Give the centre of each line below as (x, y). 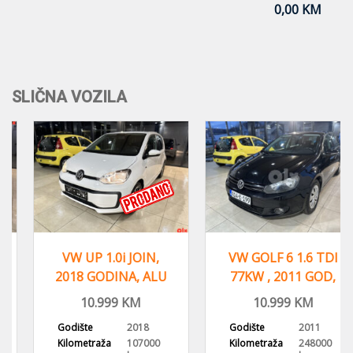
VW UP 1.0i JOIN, (91, 257)
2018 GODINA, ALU (91, 276)
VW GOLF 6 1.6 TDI (263, 257)
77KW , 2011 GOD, (264, 276)
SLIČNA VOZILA (69, 97)
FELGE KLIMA (91, 295)
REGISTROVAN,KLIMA (266, 295)
